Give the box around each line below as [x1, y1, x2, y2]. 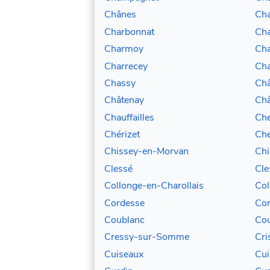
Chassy [104, 76, 136, 90]
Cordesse [104, 196, 145, 210]
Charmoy [104, 42, 143, 56]
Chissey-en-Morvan [104, 145, 189, 159]
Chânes [104, 8, 136, 22]
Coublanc [104, 213, 145, 227]
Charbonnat [104, 25, 154, 39]
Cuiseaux [104, 247, 143, 261]
